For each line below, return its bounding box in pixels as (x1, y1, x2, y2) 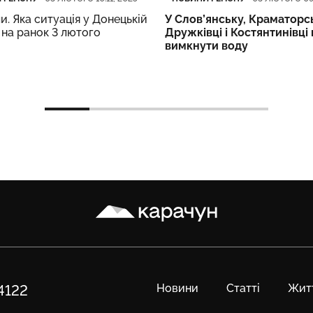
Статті (226, 282, 260, 296)
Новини (156, 282, 198, 296)
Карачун (95, 198, 140, 212)
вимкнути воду (165, 39, 248, 53)
